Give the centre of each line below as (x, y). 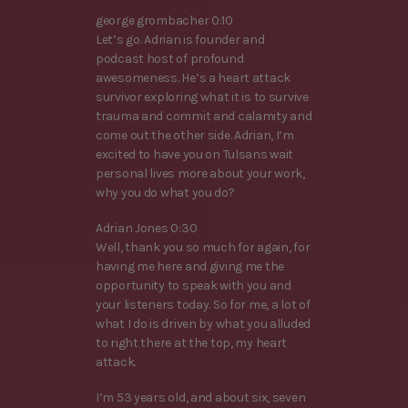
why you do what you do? (165, 192)
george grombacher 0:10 (164, 20)
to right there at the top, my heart (192, 342)
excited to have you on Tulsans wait (195, 154)
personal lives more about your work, (200, 173)
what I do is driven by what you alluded (204, 323)
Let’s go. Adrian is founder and (180, 39)
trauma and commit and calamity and (204, 116)
